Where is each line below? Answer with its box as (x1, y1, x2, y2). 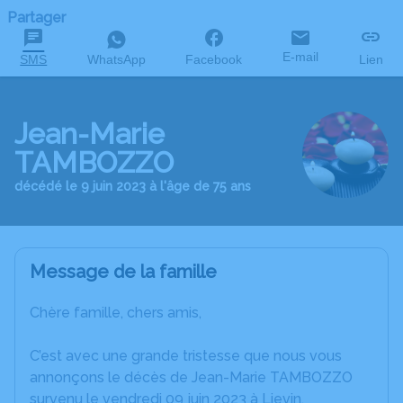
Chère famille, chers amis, (30, 304, 201, 322)
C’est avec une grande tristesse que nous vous (30, 347, 342, 365)
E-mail (282, 49, 319, 64)
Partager (7, 9, 66, 26)
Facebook (185, 52, 243, 67)
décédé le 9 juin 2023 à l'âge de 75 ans (14, 179, 251, 194)
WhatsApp (86, 52, 146, 67)
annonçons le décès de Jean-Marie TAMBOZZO (30, 369, 353, 387)
